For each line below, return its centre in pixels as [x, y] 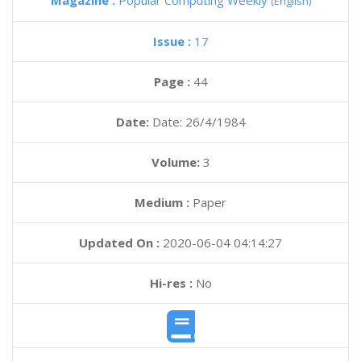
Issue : [173, 41]
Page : [173, 81]
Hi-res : [171, 283]
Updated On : [119, 243]
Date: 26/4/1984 [199, 122]
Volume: [177, 162]
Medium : [162, 202]
